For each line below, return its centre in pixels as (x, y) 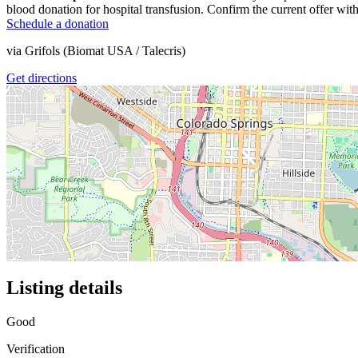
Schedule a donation (58, 23)
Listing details (64, 287)
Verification (36, 348)
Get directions (42, 78)
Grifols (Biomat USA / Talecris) (105, 50)
